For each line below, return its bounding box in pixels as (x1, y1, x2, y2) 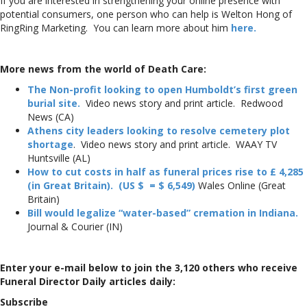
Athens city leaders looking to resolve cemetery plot (27, 123, 290, 137)
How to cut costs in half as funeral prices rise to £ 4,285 (27, 164, 304, 178)
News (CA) (27, 110, 74, 123)
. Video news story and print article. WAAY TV (73, 137, 277, 151)
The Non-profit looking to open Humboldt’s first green (27, 82, 297, 96)
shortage (27, 137, 73, 151)
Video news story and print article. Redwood (83, 96, 283, 110)
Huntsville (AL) (27, 151, 90, 164)
